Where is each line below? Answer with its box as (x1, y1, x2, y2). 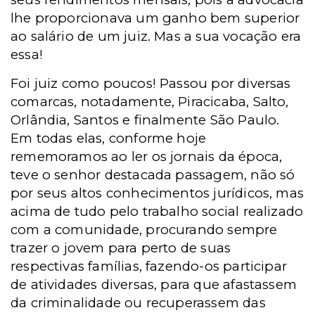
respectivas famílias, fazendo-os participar (11, 258, 288, 274)
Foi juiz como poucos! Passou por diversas (11, 75, 291, 91)
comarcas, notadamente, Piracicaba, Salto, (11, 94, 289, 110)
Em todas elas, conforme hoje (11, 130, 207, 146)
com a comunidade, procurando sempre (11, 221, 278, 238)
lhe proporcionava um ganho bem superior (11, 10, 300, 26)
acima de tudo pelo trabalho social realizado (11, 203, 304, 219)
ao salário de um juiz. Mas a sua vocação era (11, 28, 302, 44)
